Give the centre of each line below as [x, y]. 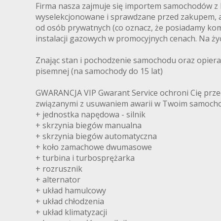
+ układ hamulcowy [71, 191]
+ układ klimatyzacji [71, 212]
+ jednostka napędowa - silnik [91, 115]
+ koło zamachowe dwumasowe [94, 147]
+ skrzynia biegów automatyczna [96, 136]
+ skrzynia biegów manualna [89, 126]
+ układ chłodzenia [70, 202]
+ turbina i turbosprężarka [85, 158]
